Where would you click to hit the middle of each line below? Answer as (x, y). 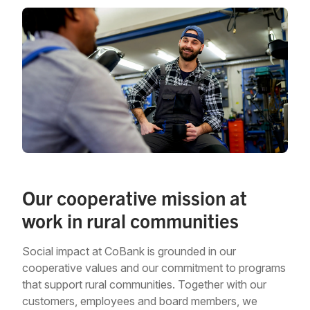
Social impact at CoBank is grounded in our (129, 251)
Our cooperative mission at (135, 197)
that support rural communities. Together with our (144, 284)
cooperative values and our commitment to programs (154, 267)
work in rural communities (130, 220)
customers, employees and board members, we (140, 301)
